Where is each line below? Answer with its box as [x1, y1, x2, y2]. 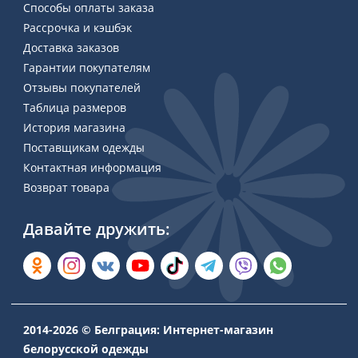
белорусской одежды [23, 340, 149, 356]
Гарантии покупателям [23, 59, 150, 75]
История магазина [23, 119, 125, 135]
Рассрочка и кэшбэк [23, 19, 132, 35]
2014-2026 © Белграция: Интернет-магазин [23, 321, 273, 337]
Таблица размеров [23, 99, 126, 115]
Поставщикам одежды [23, 139, 145, 155]
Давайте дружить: [23, 217, 170, 240]
